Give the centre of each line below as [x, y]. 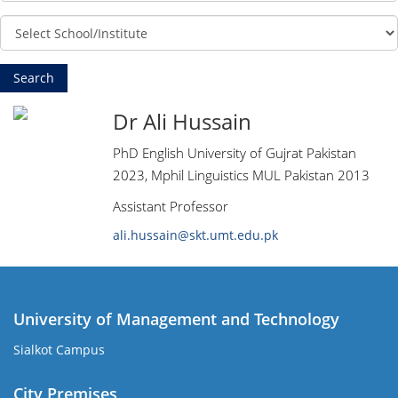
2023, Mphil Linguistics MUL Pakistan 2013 [241, 175]
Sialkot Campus [59, 350]
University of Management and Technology [176, 319]
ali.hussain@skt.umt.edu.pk [195, 235]
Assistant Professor [171, 206]
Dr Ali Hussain [182, 121]
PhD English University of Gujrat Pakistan [235, 153]
